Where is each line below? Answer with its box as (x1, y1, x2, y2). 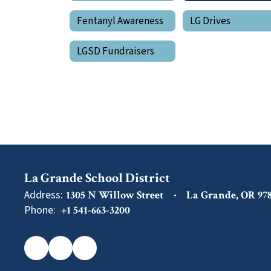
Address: (24, 188, 63, 203)
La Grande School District (24, 169, 170, 187)
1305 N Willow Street (66, 188, 163, 202)
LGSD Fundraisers (77, 44, 154, 59)
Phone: (24, 203, 56, 218)
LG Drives (190, 13, 231, 28)
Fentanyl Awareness (77, 13, 163, 28)
